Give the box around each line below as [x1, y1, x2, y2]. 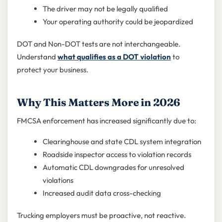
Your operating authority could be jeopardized [42, 16, 193, 26]
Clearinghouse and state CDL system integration [42, 136, 201, 146]
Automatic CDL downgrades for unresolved [42, 162, 184, 172]
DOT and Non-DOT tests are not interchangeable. [16, 39, 180, 49]
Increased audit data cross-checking [42, 188, 161, 198]
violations [42, 175, 73, 185]
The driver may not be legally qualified [42, 3, 168, 13]
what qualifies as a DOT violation [57, 52, 171, 61]
